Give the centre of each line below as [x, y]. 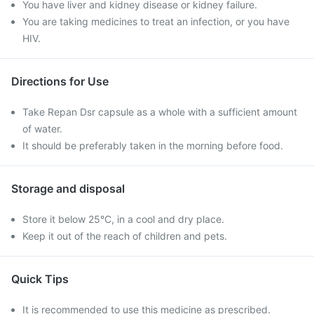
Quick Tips [40, 279]
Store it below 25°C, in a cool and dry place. [123, 219]
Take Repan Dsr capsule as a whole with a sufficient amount [160, 112]
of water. [42, 129]
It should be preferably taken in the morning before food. [153, 145]
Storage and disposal [68, 189]
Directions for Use [60, 81]
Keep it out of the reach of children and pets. [125, 236]
